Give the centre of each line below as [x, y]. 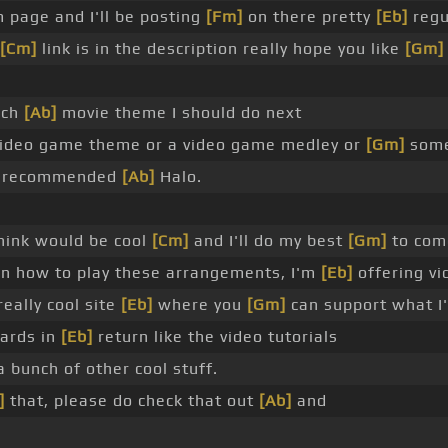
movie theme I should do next [179, 113]
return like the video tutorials [215, 337]
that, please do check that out [131, 401]
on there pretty [309, 17]
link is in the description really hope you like [220, 49]
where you [199, 305]
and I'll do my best [268, 241]
